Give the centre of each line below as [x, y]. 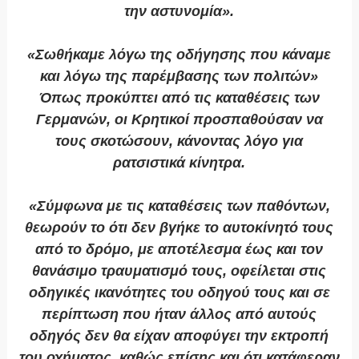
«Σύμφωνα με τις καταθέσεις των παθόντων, [179, 206]
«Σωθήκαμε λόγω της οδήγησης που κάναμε [179, 55]
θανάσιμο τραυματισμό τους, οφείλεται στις [179, 271]
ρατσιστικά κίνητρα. [179, 163]
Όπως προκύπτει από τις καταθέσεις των [179, 98]
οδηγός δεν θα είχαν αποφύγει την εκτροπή [179, 336]
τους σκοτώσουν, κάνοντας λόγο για [179, 141]
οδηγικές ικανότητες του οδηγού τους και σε [179, 293]
